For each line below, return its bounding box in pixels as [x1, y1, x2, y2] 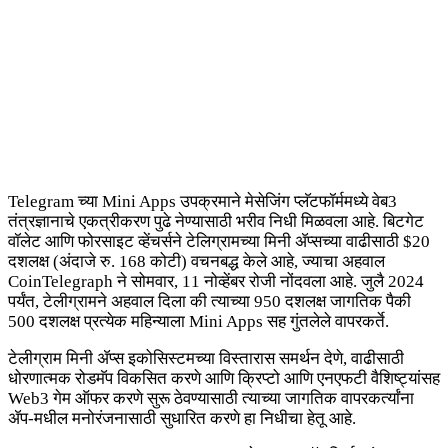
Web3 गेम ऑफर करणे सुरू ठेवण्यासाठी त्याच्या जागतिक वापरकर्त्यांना [8, 389, 414, 409]
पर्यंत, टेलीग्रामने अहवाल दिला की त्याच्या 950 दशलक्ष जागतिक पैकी [8, 292, 411, 312]
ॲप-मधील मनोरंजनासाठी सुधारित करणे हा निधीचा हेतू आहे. [8, 409, 356, 429]
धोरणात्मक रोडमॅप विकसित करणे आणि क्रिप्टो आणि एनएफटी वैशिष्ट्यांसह [8, 369, 440, 389]
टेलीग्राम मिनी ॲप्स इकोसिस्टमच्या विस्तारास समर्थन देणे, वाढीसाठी [8, 349, 404, 369]
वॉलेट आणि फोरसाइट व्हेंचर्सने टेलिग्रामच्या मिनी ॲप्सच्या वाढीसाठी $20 [8, 232, 430, 252]
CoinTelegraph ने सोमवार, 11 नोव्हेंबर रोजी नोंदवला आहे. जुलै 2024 [8, 272, 424, 292]
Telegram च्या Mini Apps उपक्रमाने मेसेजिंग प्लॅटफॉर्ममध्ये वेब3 [8, 192, 397, 212]
